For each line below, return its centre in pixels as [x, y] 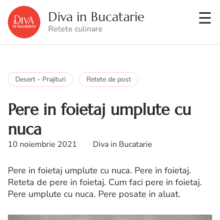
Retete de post [109, 79]
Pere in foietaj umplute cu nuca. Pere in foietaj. [99, 170]
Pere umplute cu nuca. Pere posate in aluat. [94, 194]
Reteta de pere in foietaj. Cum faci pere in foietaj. [105, 182]
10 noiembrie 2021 [42, 144]
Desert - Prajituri [41, 79]
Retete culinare [75, 29]
